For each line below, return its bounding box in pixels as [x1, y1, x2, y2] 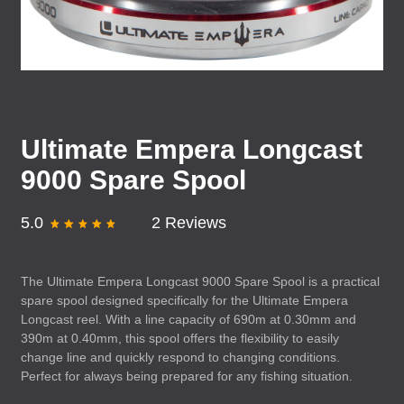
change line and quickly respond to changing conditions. [21, 350, 340, 364]
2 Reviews [151, 214, 227, 232]
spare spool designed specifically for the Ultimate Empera [21, 293, 348, 308]
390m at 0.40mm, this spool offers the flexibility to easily [21, 331, 339, 345]
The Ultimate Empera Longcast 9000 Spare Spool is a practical [21, 274, 380, 289]
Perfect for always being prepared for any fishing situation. [21, 369, 353, 383]
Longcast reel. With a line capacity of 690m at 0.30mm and [21, 312, 356, 326]
